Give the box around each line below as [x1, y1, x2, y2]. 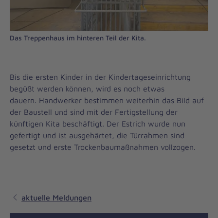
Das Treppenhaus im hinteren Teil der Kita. [10, 34, 146, 42]
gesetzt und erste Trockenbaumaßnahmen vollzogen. [10, 143, 196, 151]
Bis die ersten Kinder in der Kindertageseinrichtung [10, 73, 191, 81]
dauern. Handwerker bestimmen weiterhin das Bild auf [10, 96, 204, 105]
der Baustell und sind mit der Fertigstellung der [10, 108, 178, 116]
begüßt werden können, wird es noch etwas [10, 84, 164, 93]
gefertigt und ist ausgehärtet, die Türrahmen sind [10, 131, 184, 140]
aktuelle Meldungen [21, 193, 91, 202]
